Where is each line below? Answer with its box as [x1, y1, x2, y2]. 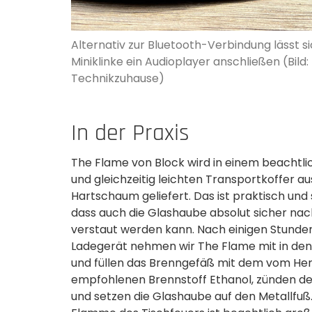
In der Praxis [71, 117, 189, 148]
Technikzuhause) [71, 70, 164, 86]
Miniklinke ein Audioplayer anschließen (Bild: [71, 53, 309, 70]
